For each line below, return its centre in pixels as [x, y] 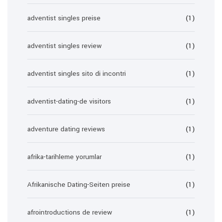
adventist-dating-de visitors [69, 101]
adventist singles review [64, 46]
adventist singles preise [64, 18]
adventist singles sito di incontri [77, 74]
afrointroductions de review [70, 212]
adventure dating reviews [66, 129]
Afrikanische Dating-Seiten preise [79, 185]
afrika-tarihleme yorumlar [64, 157]
